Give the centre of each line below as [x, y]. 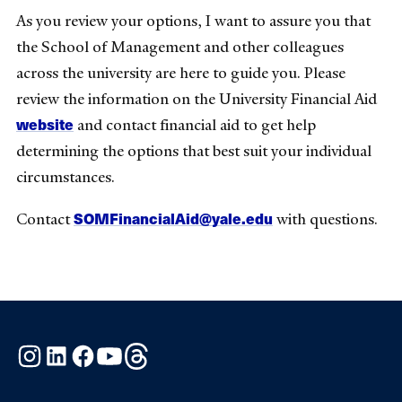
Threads [175, 352]
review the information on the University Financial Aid [197, 98]
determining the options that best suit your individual [194, 150]
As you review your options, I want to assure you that [193, 20]
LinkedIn [97, 352]
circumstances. [66, 176]
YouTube [150, 352]
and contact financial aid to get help [195, 124]
